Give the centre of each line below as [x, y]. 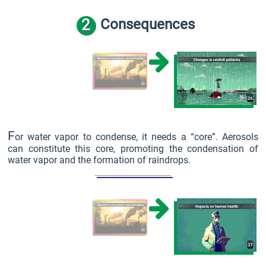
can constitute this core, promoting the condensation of [133, 149]
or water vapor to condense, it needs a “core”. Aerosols [137, 137]
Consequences [147, 25]
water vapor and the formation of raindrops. [99, 160]
